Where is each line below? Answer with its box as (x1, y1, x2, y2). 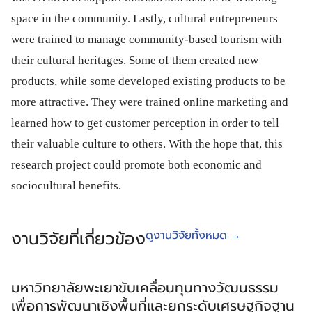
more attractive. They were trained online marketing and (11, 95, 288, 109)
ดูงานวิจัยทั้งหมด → (146, 229, 241, 241)
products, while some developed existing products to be (11, 75, 286, 88)
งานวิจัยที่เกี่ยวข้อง (11, 230, 146, 248)
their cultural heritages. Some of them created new (11, 54, 258, 67)
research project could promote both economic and (11, 158, 262, 171)
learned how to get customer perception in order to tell (11, 116, 279, 130)
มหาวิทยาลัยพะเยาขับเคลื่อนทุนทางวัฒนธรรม (11, 280, 279, 295)
